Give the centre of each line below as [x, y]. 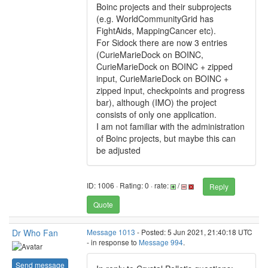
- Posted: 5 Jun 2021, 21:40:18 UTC [194, 232]
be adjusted [118, 150]
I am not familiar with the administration [170, 126]
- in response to [113, 242]
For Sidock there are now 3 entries [162, 42]
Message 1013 [111, 232]
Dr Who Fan [35, 233]
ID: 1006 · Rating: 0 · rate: [129, 185]
